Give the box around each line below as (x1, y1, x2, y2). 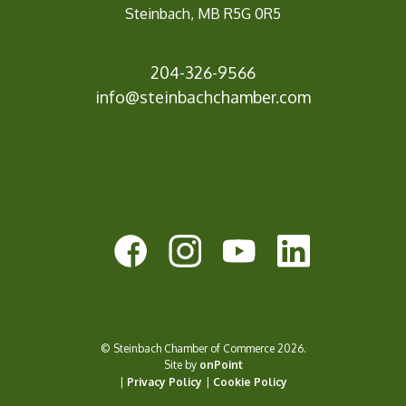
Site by (163, 358, 199, 372)
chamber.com (213, 87, 311, 108)
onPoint (198, 358, 243, 372)
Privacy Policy (126, 375, 202, 390)
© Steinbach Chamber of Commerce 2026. (100, 342, 306, 356)
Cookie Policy (212, 375, 287, 390)
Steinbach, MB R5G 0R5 (125, 5, 281, 24)
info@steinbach (95, 87, 213, 108)
